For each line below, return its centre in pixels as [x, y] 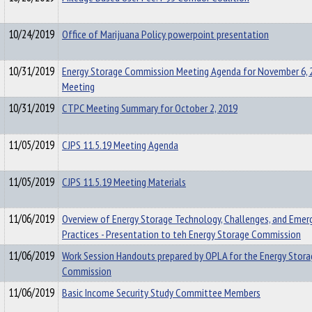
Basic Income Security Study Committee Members [161, 292]
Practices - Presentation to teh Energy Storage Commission [181, 234]
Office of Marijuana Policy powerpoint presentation [165, 34]
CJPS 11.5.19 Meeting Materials [124, 182]
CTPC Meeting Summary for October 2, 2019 [150, 108]
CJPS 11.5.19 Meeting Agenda [120, 145]
